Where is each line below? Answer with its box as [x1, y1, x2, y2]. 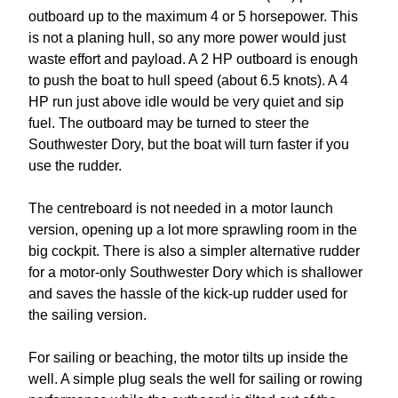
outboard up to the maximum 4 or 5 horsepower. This [28, 9, 358, 25]
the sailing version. [28, 307, 147, 323]
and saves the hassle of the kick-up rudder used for [28, 286, 347, 302]
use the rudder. [28, 158, 122, 174]
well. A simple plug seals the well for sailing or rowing [28, 371, 362, 387]
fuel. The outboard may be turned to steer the [28, 115, 309, 131]
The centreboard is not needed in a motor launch [28, 201, 333, 217]
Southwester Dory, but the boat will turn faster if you [28, 137, 349, 153]
